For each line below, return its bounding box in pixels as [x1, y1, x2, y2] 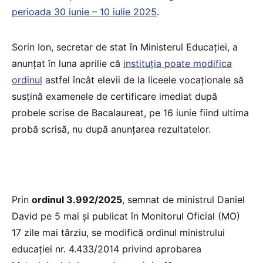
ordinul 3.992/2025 [32, 194, 122, 206]
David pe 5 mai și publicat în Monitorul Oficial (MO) [12, 210, 240, 222]
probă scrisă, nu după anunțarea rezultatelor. [12, 123, 211, 136]
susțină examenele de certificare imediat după [12, 90, 217, 103]
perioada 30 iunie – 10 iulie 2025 [12, 6, 157, 18]
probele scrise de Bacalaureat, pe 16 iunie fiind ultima [12, 107, 249, 119]
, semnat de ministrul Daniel [122, 194, 245, 206]
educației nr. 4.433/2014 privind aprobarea [12, 243, 201, 255]
